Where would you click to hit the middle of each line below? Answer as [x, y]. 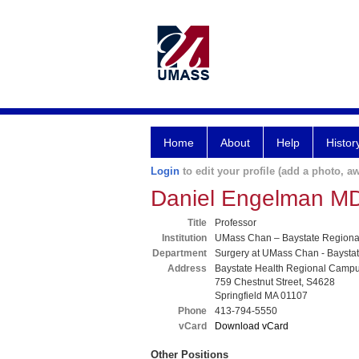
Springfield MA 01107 [261, 296]
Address [187, 268]
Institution [184, 238]
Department [179, 253]
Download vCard [252, 326]
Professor [236, 223]
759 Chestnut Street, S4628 [275, 282]
